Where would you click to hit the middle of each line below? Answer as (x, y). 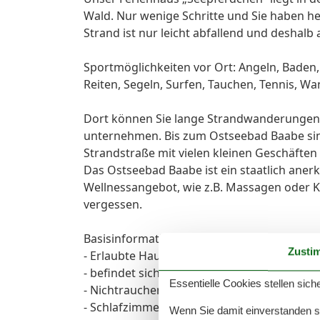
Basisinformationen (137, 238)
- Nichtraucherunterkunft (152, 290)
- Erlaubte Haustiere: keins (155, 255)
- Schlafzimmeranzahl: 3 (148, 307)
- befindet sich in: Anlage (150, 272)
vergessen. (113, 204)
